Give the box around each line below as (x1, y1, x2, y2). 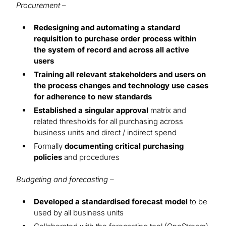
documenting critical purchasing (65, 141, 184, 151)
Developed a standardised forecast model (34, 197, 188, 207)
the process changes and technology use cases (34, 81, 208, 91)
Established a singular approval (34, 105, 148, 116)
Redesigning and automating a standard (34, 23, 180, 33)
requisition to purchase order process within (34, 34, 196, 44)
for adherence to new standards (34, 92, 152, 102)
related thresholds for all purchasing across (34, 117, 183, 127)
